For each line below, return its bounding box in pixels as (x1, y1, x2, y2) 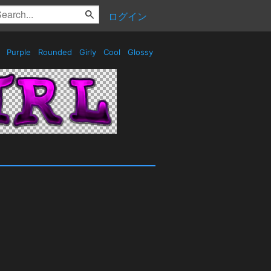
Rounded (36, 47, 74, 57)
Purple (4, 47, 33, 57)
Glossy (125, 47, 155, 57)
